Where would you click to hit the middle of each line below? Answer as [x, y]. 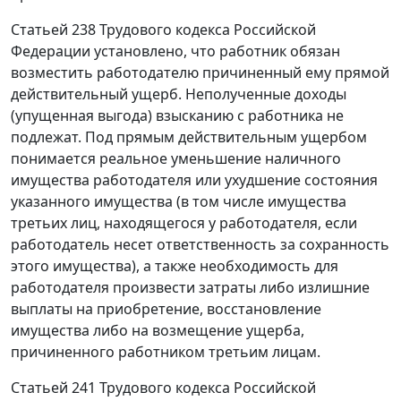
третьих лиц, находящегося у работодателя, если [184, 223]
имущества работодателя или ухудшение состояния [194, 180]
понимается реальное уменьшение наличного [176, 159]
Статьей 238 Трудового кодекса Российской [163, 30]
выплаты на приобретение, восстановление [166, 309]
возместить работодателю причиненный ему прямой [200, 73]
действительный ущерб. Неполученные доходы [179, 94]
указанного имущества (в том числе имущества [179, 202]
